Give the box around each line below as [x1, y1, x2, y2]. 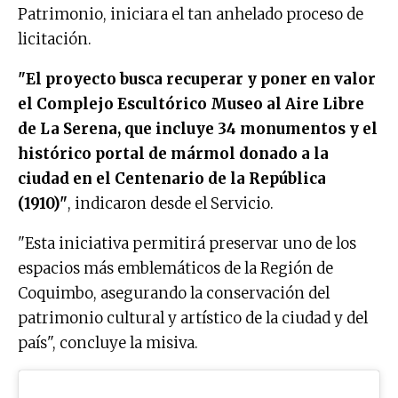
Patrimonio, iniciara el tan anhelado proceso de [18, 4, 363, 24]
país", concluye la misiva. [18, 332, 198, 353]
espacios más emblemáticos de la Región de [18, 258, 333, 278]
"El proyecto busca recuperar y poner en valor [18, 68, 376, 89]
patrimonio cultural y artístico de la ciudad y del [18, 307, 368, 328]
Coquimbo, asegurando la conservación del [18, 283, 330, 303]
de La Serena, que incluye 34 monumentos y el [18, 118, 378, 139]
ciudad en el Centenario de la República [18, 168, 326, 188]
